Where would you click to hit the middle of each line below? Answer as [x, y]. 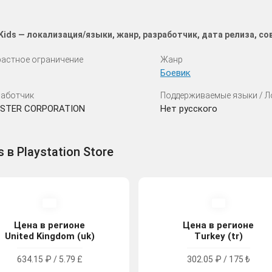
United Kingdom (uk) [49, 236]
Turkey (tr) [218, 236]
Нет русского [189, 108]
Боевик [175, 73]
